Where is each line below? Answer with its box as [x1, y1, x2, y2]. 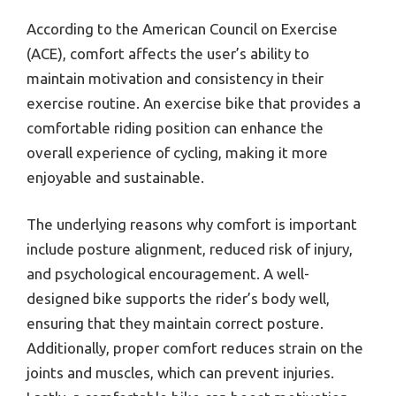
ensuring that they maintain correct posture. [27, 315, 324, 332]
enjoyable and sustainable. [27, 168, 204, 186]
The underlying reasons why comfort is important [27, 216, 357, 233]
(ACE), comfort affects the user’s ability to [27, 44, 309, 62]
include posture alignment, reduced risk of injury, [27, 240, 353, 258]
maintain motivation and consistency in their [27, 69, 324, 87]
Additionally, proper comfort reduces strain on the [27, 339, 363, 357]
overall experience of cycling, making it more [27, 143, 328, 161]
